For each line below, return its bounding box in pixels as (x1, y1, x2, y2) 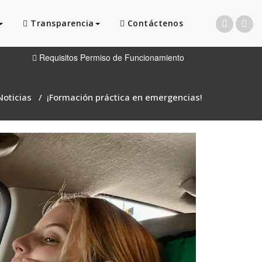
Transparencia (27, 18, 94, 29)
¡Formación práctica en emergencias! (47, 91, 202, 103)
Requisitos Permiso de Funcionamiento (37, 51, 184, 63)
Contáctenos (125, 18, 183, 29)
